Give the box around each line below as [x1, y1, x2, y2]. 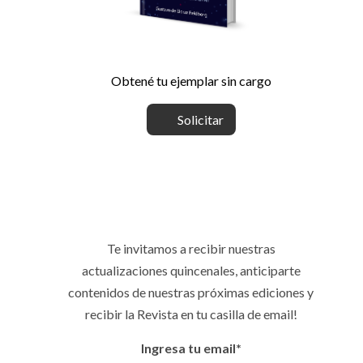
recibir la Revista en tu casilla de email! [84, 305, 297, 322]
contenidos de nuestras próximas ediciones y [68, 284, 314, 300]
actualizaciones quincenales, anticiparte [81, 262, 301, 278]
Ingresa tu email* [140, 340, 241, 356]
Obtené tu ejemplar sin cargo [110, 72, 271, 88]
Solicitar [174, 111, 224, 127]
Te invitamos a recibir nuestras [106, 240, 275, 256]
